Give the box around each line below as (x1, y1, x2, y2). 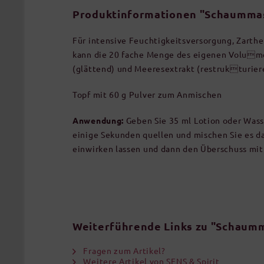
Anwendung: (72, 115, 124, 126)
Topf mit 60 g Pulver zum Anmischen (72, 89, 222, 100)
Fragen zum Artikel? (81, 245, 166, 256)
